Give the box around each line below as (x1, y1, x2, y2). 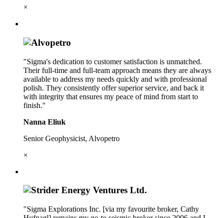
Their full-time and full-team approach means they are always (23, 66, 211, 74)
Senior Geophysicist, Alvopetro (23, 134, 120, 143)
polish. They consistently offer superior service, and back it (23, 83, 204, 92)
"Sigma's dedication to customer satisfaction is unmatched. (23, 57, 202, 66)
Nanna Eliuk (23, 117, 66, 126)
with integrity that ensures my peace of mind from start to (23, 92, 198, 101)
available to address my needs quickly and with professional (23, 74, 207, 83)
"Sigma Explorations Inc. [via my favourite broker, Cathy (23, 205, 199, 214)
